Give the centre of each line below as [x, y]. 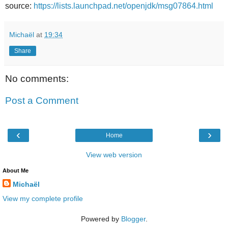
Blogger [133, 219]
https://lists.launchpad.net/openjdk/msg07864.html [123, 6]
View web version [114, 155]
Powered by [101, 219]
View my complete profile [43, 198]
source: [19, 6]
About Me [16, 171]
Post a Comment [42, 101]
